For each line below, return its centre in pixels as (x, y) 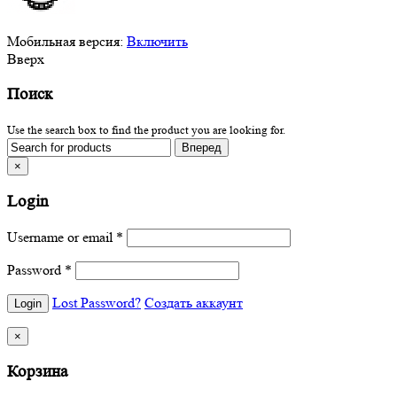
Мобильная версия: (67, 41)
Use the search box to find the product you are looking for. (146, 130)
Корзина (37, 371)
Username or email (62, 237)
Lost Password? (97, 302)
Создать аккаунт (194, 302)
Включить (157, 41)
